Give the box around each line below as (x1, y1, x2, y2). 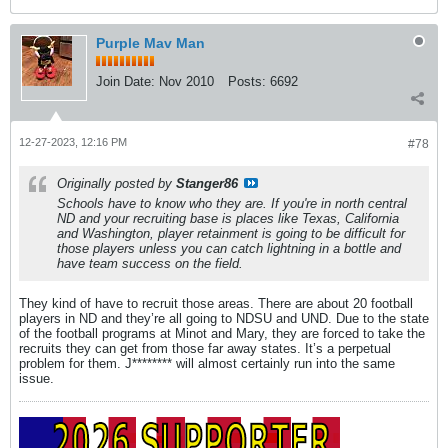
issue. (19, 370, 54, 386)
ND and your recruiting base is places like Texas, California (57, 210, 399, 226)
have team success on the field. (57, 255, 243, 271)
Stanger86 (176, 175, 238, 191)
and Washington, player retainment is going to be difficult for (57, 225, 405, 241)
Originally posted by (57, 175, 176, 191)
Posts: (228, 73, 266, 89)
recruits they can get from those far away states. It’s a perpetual (19, 340, 391, 356)
